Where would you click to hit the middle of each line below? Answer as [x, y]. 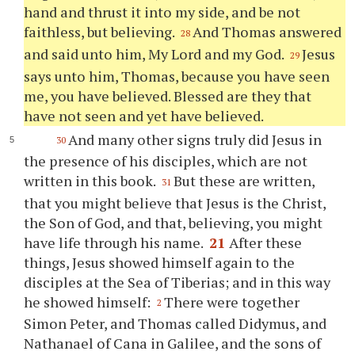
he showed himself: [89, 302]
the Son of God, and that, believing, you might [174, 222]
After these [266, 242]
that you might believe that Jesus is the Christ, [175, 202]
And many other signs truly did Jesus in [195, 139]
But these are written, [244, 181]
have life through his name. [115, 242]
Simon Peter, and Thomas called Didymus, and [176, 324]
